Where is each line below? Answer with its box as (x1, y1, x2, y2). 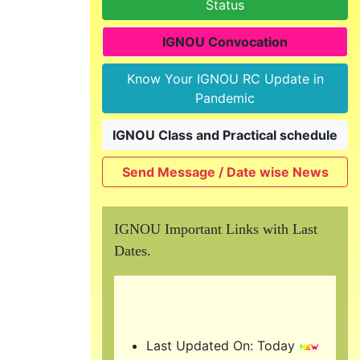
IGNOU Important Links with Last (114, 221, 317, 238)
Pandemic (195, 90, 255, 107)
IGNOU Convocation (162, 34, 288, 51)
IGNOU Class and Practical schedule (112, 127, 337, 144)
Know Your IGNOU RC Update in (126, 71, 324, 88)
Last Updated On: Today (146, 309, 299, 325)
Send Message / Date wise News (121, 164, 329, 181)
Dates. (114, 243, 151, 260)
